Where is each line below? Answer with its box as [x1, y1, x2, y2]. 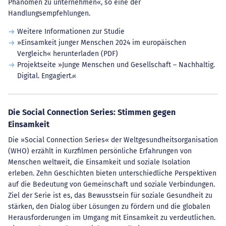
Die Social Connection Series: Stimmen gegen [8, 107, 176, 117]
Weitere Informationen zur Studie [17, 27, 125, 36]
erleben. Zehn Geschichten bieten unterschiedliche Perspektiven [8, 169, 216, 178]
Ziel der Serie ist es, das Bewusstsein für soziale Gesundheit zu [8, 191, 212, 200]
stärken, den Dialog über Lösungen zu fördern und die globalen [8, 202, 210, 211]
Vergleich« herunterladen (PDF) [17, 49, 118, 58]
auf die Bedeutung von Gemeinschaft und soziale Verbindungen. [8, 180, 215, 189]
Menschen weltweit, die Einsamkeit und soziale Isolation [8, 158, 190, 166]
